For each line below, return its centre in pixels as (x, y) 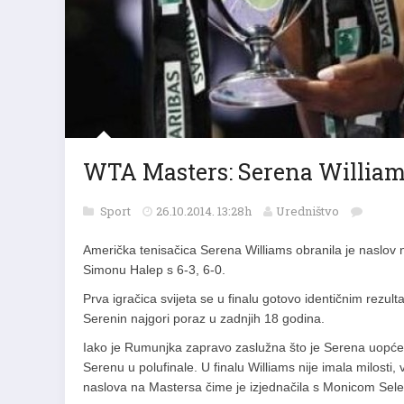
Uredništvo (308, 211)
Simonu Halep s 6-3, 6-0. (154, 270)
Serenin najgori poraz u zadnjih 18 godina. (206, 318)
